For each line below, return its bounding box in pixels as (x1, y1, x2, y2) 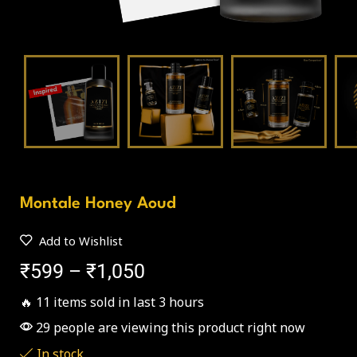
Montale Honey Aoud (20, 196, 176, 213)
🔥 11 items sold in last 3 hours (20, 293, 204, 312)
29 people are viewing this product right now (33, 319, 305, 337)
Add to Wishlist (39, 233, 123, 249)
